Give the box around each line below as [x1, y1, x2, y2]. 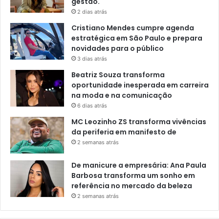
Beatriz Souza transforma [71, 69, 165, 80]
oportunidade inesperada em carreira [71, 80, 209, 90]
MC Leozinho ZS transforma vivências [71, 116, 206, 127]
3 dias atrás [77, 55, 107, 62]
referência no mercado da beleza [71, 180, 192, 191]
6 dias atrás [77, 102, 107, 109]
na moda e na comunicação [71, 90, 172, 100]
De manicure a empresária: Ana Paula [71, 160, 206, 170]
